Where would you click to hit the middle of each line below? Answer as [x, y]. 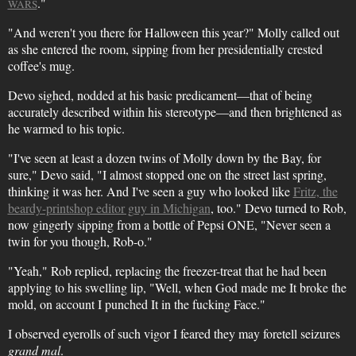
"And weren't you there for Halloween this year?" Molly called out [173, 32]
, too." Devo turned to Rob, [278, 208]
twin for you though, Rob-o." [80, 241]
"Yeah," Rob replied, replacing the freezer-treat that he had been [167, 271]
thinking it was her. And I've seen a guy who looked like [150, 191]
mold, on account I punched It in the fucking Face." [136, 304]
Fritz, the [315, 191]
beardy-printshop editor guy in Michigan [109, 208]
